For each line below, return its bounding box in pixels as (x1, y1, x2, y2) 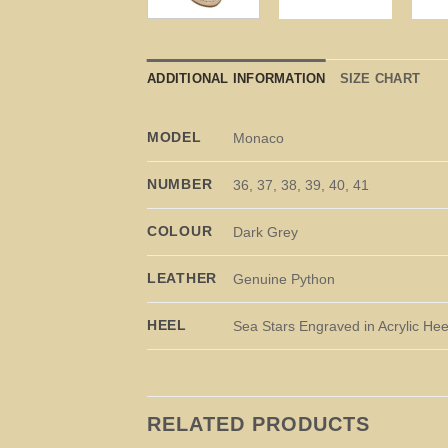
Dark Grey (233, 224, 299, 241)
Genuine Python (233, 271, 336, 288)
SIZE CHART (339, 70, 421, 86)
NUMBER (147, 175, 213, 192)
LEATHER (147, 269, 218, 286)
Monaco (233, 130, 285, 147)
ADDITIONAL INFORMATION (147, 70, 326, 86)
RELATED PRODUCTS (147, 412, 370, 435)
